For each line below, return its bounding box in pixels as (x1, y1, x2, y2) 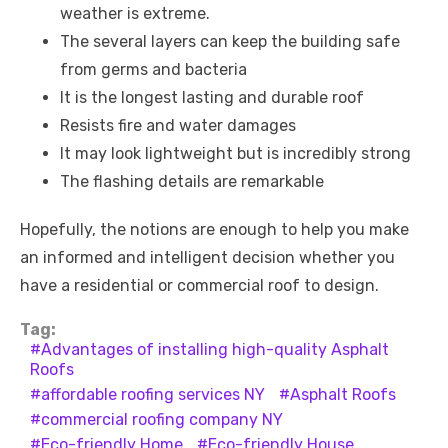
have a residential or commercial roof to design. (20, 276, 379, 296)
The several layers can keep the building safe (60, 32, 400, 52)
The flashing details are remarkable (60, 172, 324, 192)
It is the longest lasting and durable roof (60, 88, 364, 108)
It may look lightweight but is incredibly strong (60, 144, 411, 164)
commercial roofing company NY (41, 410, 283, 430)
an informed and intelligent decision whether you (20, 248, 395, 268)
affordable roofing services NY (41, 385, 265, 405)
